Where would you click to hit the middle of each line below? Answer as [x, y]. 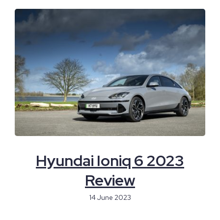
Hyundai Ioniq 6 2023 [110, 160]
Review [110, 180]
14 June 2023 [110, 197]
